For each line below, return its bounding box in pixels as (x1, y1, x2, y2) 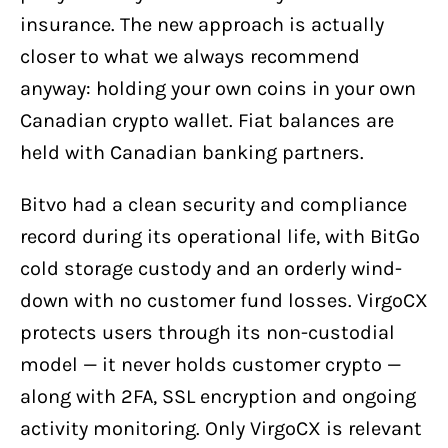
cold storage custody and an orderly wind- (20, 257, 402, 281)
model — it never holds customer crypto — (20, 353, 401, 377)
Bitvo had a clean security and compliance (20, 193, 407, 217)
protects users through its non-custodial (20, 321, 395, 345)
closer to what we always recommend (20, 45, 360, 69)
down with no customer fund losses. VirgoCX (20, 289, 428, 313)
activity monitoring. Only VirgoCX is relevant (20, 417, 422, 441)
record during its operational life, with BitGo (20, 225, 420, 249)
